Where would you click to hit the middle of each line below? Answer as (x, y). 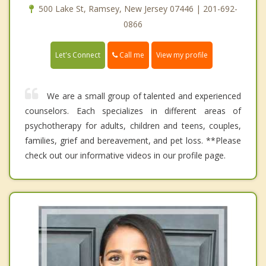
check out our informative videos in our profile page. (125, 155)
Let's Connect (78, 55)
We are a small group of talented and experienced (144, 96)
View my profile (182, 55)
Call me (131, 55)
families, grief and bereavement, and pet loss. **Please (133, 140)
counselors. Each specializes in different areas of (133, 110)
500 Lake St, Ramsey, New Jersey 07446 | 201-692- (138, 8)
